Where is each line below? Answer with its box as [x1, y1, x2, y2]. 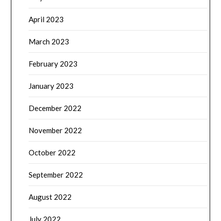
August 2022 [29, 192, 72, 202]
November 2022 [29, 126, 82, 135]
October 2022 [29, 148, 76, 157]
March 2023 [29, 37, 70, 46]
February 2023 [29, 59, 78, 69]
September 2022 [29, 170, 83, 180]
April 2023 [29, 15, 64, 24]
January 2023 [29, 81, 74, 91]
